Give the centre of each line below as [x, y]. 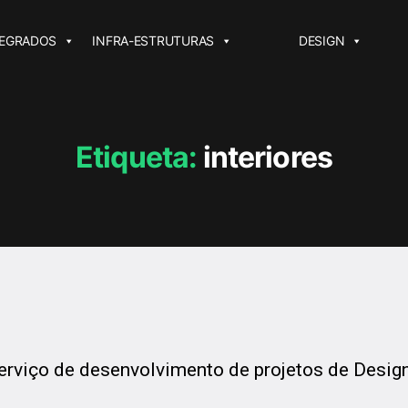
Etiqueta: [137, 157]
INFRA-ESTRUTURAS [153, 41]
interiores [267, 157]
